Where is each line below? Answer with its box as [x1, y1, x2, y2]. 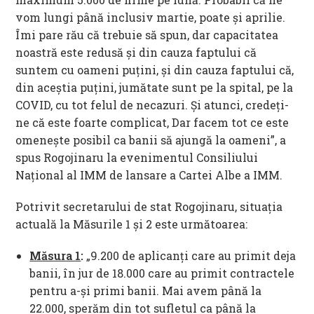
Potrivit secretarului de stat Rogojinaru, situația [15, 198, 283, 214]
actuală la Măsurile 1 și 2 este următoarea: [15, 216, 248, 231]
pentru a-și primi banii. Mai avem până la [29, 282, 262, 298]
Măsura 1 [29, 247, 81, 263]
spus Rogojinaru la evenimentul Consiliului [15, 149, 259, 165]
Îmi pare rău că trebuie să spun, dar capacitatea [15, 27, 279, 42]
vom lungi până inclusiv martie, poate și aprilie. [15, 9, 286, 25]
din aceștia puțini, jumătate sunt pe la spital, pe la [15, 79, 294, 95]
